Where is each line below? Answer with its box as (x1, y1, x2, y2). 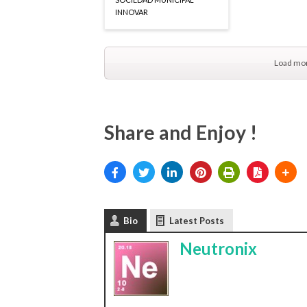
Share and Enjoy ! (104, 121, 257, 145)
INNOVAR (115, 8, 148, 17)
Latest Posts (169, 215, 224, 227)
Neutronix (180, 239, 257, 259)
